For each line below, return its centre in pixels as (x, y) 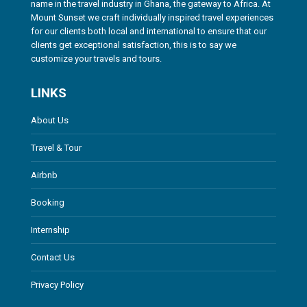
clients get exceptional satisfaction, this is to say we (134, 45)
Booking (48, 202)
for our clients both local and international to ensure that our (149, 31)
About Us (50, 120)
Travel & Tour (56, 148)
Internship (50, 230)
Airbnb (44, 175)
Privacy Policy (57, 285)
